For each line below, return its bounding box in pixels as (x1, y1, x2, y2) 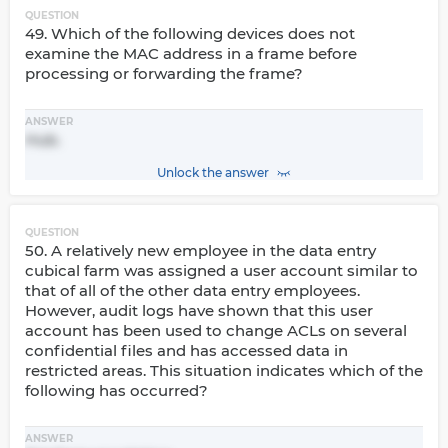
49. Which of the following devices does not (25, 24, 355, 43)
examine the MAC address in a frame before (25, 44, 357, 63)
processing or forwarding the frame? (25, 64, 303, 83)
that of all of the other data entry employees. (25, 281, 360, 300)
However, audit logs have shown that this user (25, 301, 373, 320)
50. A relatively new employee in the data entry (25, 241, 376, 260)
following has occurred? (25, 381, 208, 400)
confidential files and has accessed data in (25, 341, 348, 360)
